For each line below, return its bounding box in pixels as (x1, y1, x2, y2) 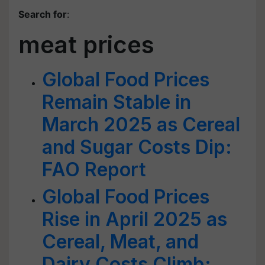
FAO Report (42, 158, 146, 181)
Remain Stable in (42, 91, 191, 114)
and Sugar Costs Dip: (42, 135, 232, 159)
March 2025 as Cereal (42, 113, 240, 136)
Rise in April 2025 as (42, 208, 227, 231)
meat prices (18, 30, 154, 59)
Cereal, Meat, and (42, 230, 199, 253)
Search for (18, 8, 67, 20)
